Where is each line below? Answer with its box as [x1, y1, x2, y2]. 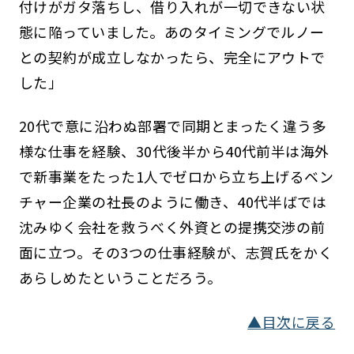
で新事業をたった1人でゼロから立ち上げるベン [18, 166, 334, 187]
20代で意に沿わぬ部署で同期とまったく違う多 [18, 115, 327, 137]
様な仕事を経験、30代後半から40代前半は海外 [18, 141, 330, 162]
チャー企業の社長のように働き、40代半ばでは [18, 191, 327, 213]
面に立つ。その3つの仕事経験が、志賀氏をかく [18, 242, 333, 263]
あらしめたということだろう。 [18, 267, 222, 288]
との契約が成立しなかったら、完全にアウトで [18, 46, 326, 67]
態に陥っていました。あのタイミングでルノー [18, 21, 325, 42]
